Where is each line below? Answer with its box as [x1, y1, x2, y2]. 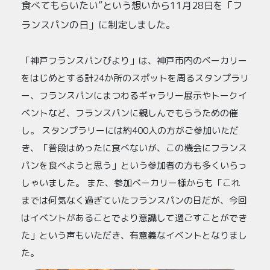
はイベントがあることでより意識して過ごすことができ [21, 211, 247, 224]
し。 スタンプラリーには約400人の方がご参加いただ [21, 124, 239, 137]
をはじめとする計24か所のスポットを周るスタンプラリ [21, 71, 249, 84]
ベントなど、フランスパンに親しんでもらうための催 [21, 106, 238, 119]
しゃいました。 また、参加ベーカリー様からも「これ [21, 176, 240, 189]
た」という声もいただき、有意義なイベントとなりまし [21, 228, 247, 242]
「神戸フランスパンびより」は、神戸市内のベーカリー [21, 54, 247, 67]
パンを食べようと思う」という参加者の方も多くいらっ [21, 159, 247, 172]
